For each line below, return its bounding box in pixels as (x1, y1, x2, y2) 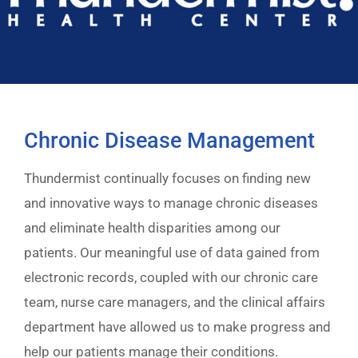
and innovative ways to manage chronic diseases (24, 194, 318, 211)
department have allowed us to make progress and (24, 318, 331, 335)
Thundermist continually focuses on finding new (24, 169, 311, 186)
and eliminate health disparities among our (24, 219, 280, 236)
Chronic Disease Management (24, 127, 315, 153)
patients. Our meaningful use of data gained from (24, 244, 320, 261)
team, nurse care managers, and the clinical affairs (24, 293, 325, 310)
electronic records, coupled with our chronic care (24, 268, 318, 285)
